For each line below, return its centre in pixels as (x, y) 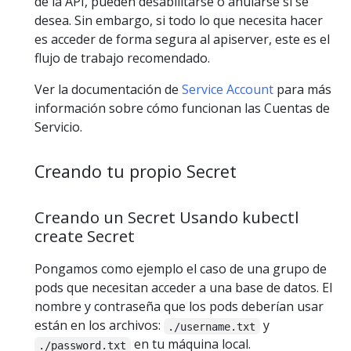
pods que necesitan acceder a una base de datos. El (183, 288)
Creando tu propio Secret (136, 171)
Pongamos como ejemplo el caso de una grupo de (181, 269)
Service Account (228, 89)
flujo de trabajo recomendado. (122, 58)
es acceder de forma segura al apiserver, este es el (182, 39)
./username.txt (212, 326)
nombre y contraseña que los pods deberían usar (179, 307)
